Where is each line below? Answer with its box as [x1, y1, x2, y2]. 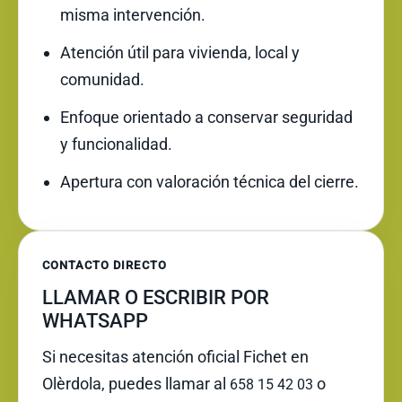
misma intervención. [60, 5, 205, 24]
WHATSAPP [42, 310, 148, 332]
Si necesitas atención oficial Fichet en [42, 347, 309, 366]
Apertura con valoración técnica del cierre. [60, 172, 359, 191]
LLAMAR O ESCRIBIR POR [42, 286, 269, 309]
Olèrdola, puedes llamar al [42, 374, 230, 393]
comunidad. [60, 70, 144, 89]
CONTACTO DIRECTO [42, 258, 167, 272]
